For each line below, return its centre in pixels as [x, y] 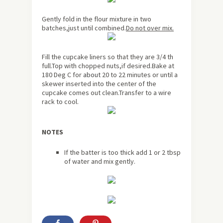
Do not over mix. [150, 28]
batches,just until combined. [84, 28]
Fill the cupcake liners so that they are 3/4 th [108, 57]
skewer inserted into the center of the [99, 84]
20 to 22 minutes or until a [139, 75]
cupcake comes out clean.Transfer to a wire [107, 93]
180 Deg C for [62, 75]
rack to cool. [60, 102]
